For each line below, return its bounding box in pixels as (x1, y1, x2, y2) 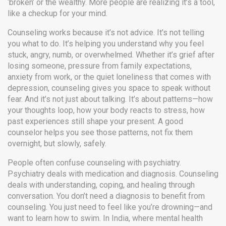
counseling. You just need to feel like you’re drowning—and (8, 202, 212, 212)
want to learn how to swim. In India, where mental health (8, 213, 203, 223)
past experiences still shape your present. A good (8, 117, 183, 126)
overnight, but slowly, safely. (8, 139, 106, 148)
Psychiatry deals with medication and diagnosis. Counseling (8, 169, 218, 179)
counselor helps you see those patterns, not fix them (8, 128, 193, 137)
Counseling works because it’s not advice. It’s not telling (8, 28, 204, 37)
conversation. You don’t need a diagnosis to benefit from (8, 191, 205, 201)
